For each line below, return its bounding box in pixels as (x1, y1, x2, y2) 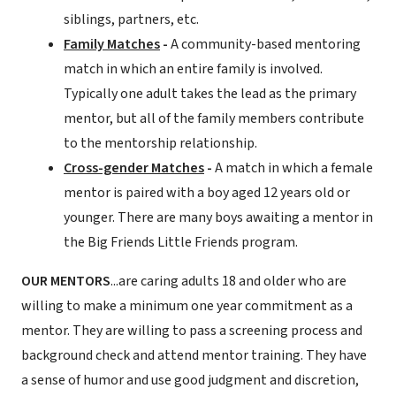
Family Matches (64, 34, 160, 54)
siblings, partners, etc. (64, 10, 199, 29)
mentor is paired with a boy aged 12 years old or (64, 183, 350, 202)
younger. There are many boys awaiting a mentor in (64, 208, 373, 227)
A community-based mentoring (168, 34, 361, 54)
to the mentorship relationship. (64, 133, 257, 153)
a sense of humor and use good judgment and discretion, (21, 370, 359, 390)
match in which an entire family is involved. (64, 59, 323, 79)
